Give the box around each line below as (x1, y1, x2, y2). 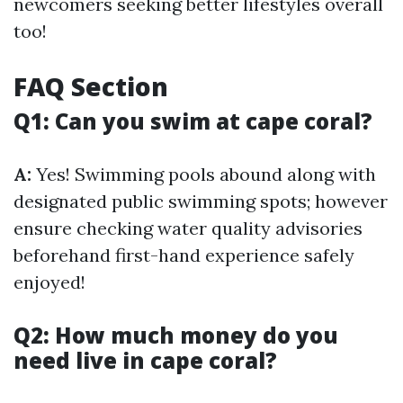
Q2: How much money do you (13, 320, 338, 350)
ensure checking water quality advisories (13, 217, 363, 239)
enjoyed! (13, 271, 85, 293)
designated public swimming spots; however (13, 190, 388, 212)
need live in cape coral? (13, 345, 277, 375)
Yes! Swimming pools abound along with (31, 163, 376, 185)
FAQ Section (13, 69, 168, 103)
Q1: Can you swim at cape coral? (13, 106, 372, 136)
